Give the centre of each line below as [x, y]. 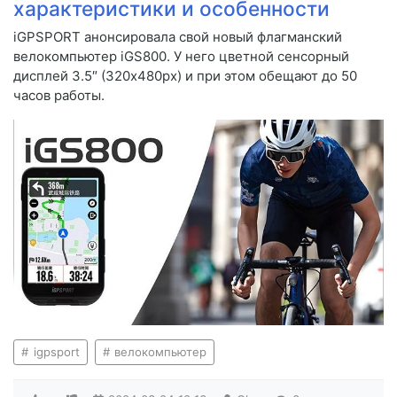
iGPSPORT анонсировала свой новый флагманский [178, 37]
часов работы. [59, 96]
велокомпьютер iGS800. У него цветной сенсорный [181, 57]
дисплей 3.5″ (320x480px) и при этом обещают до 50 [185, 76]
